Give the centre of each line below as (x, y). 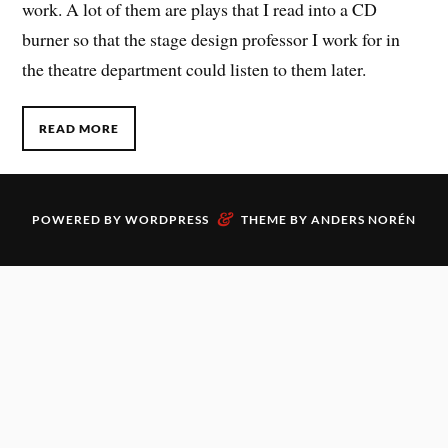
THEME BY (276, 220)
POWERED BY (78, 220)
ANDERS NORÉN (363, 220)
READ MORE (79, 128)
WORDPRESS (167, 220)
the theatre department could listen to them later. (194, 68)
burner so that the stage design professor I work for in (211, 38)
